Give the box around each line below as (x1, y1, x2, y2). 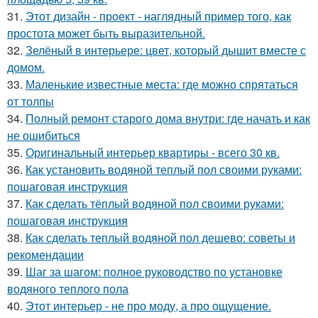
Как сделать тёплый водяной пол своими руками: (26, 195, 284, 212)
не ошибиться (7, 127, 80, 144)
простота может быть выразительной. (7, 25, 205, 42)
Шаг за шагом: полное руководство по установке (26, 263, 283, 280)
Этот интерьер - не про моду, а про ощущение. (26, 297, 271, 314)
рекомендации (7, 246, 84, 263)
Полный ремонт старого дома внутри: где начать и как (26, 110, 310, 127)
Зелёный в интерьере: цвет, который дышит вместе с (26, 42, 306, 59)
